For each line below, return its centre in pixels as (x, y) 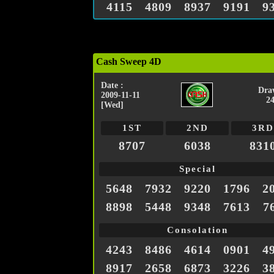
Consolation (198, 230)
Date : (112, 86)
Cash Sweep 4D (129, 62)
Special (198, 169)
